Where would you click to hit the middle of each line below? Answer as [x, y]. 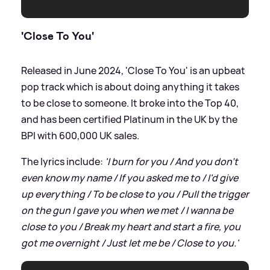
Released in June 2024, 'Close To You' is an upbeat [133, 71]
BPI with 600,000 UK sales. [80, 136]
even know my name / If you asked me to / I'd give [130, 178]
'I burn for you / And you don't [171, 162]
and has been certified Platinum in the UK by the [129, 120]
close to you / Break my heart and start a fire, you [131, 227]
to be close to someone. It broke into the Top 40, [130, 103]
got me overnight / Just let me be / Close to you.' [130, 243]
